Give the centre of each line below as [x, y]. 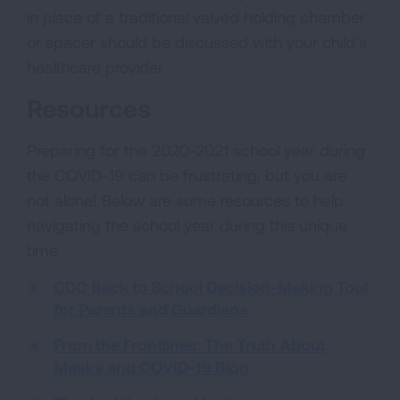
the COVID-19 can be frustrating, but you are [187, 175]
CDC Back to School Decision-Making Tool [211, 286]
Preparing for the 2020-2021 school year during [196, 150]
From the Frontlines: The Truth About [189, 344]
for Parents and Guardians [151, 308]
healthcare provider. [96, 67]
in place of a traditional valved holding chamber [196, 17]
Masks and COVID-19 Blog [151, 367]
